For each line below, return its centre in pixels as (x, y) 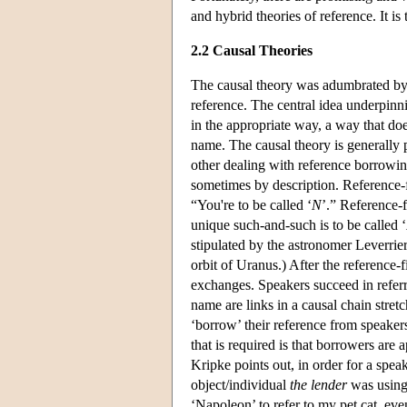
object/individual (240, 384)
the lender (318, 384)
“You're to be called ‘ (251, 204)
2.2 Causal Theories (252, 50)
